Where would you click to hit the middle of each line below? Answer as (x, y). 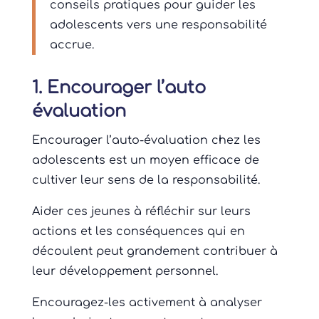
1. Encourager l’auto (119, 88)
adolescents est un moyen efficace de (145, 161)
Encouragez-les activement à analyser (147, 303)
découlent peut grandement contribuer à (155, 252)
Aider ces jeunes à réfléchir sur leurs (141, 212)
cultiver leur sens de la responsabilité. (146, 181)
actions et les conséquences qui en (138, 232)
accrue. (72, 45)
